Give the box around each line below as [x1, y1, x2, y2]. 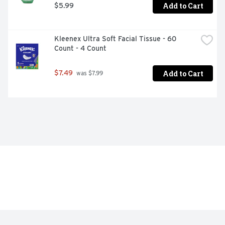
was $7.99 [75, 70, 103, 77]
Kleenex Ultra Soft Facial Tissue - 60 [54, 35, 176, 43]
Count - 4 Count [54, 44, 106, 53]
